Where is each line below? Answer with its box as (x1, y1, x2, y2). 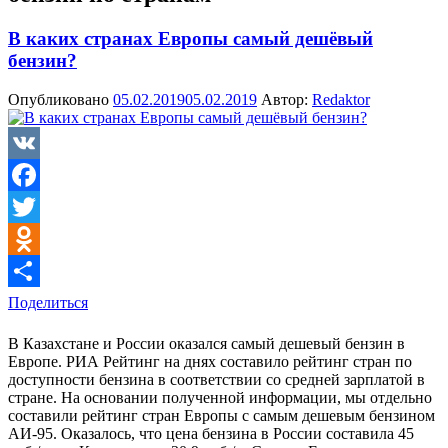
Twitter (8, 229, 53, 247)
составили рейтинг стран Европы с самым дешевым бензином (8, 406, 435, 424)
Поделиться (8, 293, 88, 311)
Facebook (8, 197, 70, 215)
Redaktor (312, 90, 370, 108)
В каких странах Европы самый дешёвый (8, 27, 373, 49)
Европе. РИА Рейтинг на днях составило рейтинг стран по (8, 352, 412, 370)
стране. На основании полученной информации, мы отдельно (8, 388, 432, 406)
